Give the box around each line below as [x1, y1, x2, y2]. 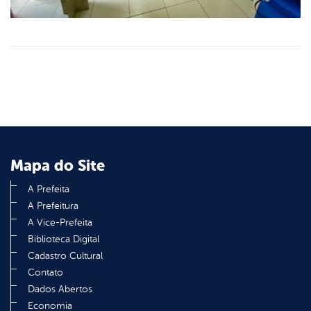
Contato [28, 267, 63, 278]
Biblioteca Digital [28, 234, 99, 245]
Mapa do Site [10, 156, 105, 176]
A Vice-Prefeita [28, 217, 92, 228]
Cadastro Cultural [28, 251, 103, 262]
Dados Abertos [28, 284, 92, 295]
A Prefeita [28, 184, 69, 195]
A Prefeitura [28, 201, 78, 212]
